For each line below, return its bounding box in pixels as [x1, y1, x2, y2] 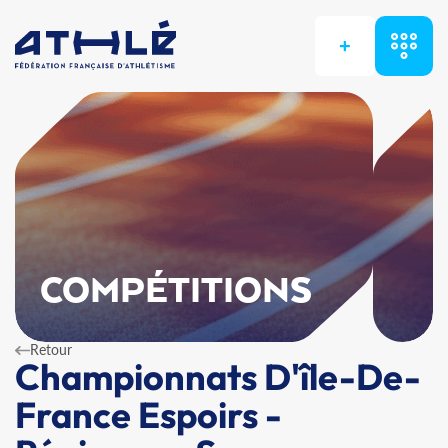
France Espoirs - [15, 392, 282, 437]
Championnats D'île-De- [15, 354, 421, 399]
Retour [30, 341, 72, 358]
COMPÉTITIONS [40, 272, 313, 312]
